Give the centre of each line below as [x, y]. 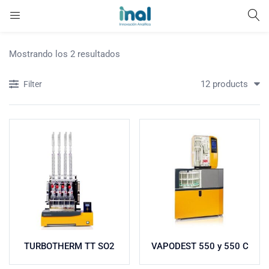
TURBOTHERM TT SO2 [69, 246]
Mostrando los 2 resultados [65, 54]
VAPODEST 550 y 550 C [200, 246]
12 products [224, 84]
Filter [33, 84]
